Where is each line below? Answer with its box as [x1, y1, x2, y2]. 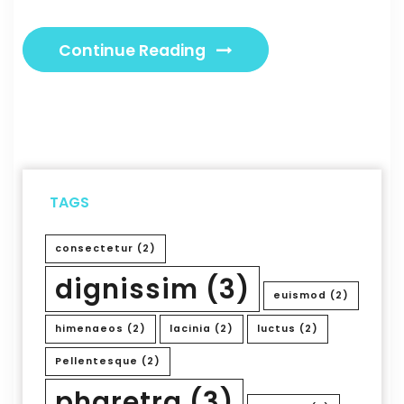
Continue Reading [59, 40, 209, 62]
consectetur [55, 242, 133, 256]
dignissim [55, 271, 198, 308]
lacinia [170, 322, 211, 336]
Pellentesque [55, 353, 138, 368]
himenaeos [55, 322, 124, 336]
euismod [273, 289, 326, 303]
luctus [257, 322, 296, 336]
